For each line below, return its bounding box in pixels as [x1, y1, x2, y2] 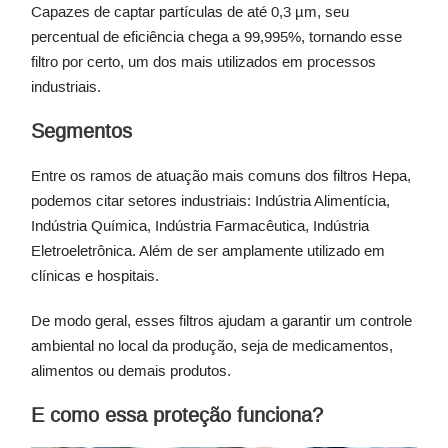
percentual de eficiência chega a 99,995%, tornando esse [31, 27, 402, 45]
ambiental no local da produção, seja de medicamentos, [31, 336, 393, 354]
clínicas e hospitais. [31, 266, 159, 284]
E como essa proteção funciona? [31, 403, 323, 426]
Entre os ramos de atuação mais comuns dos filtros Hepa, [31, 166, 411, 184]
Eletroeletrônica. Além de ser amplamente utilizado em [31, 241, 385, 259]
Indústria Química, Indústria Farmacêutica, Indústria [31, 216, 369, 234]
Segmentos [31, 119, 132, 142]
